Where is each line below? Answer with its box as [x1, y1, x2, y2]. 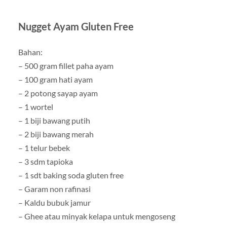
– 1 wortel [18, 101, 53, 111]
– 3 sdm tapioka [18, 156, 73, 166]
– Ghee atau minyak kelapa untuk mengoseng [18, 211, 175, 221]
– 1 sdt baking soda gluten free [18, 170, 124, 180]
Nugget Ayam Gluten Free [18, 20, 134, 32]
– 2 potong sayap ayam [18, 88, 98, 98]
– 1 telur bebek [18, 142, 70, 153]
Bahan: [18, 47, 43, 57]
